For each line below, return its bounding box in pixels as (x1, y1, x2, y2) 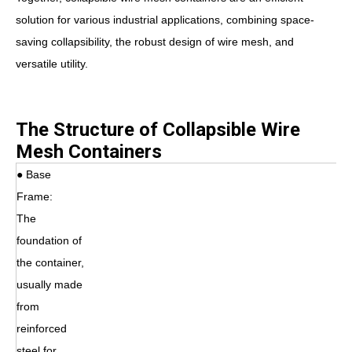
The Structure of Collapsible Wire (16, 118, 300, 141)
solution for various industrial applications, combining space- (16, 13, 314, 26)
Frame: (16, 189, 56, 203)
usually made (16, 277, 82, 291)
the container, (16, 255, 84, 269)
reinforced (16, 321, 67, 335)
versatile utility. (16, 57, 88, 70)
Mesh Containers (16, 140, 162, 163)
